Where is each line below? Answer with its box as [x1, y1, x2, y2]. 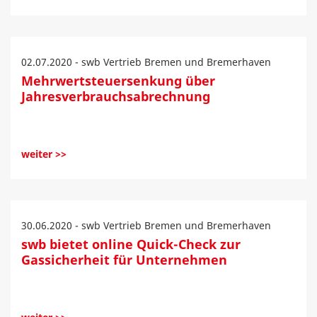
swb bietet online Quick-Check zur [21, 236, 241, 253]
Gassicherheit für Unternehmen [21, 251, 227, 268]
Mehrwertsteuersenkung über [21, 72, 215, 89]
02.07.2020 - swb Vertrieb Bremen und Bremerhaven [21, 55, 271, 69]
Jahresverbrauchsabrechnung [21, 88, 210, 105]
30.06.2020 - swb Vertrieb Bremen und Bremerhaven [21, 219, 271, 232]
